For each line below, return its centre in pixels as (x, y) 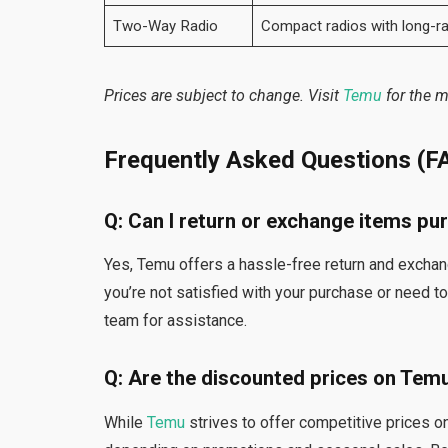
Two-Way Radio (165, 25)
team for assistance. (176, 321)
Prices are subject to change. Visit (222, 95)
